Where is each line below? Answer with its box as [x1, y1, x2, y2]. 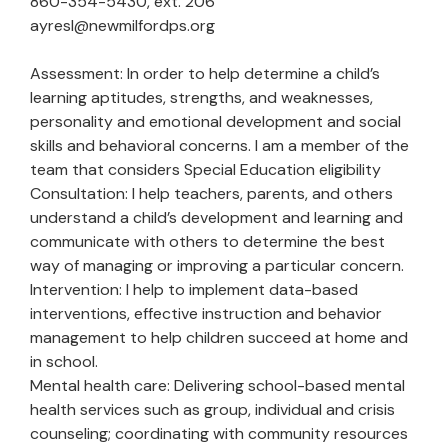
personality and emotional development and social [30, 111, 401, 132]
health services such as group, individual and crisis [30, 399, 395, 420]
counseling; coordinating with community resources [30, 423, 408, 444]
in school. [30, 351, 98, 372]
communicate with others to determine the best [30, 231, 385, 252]
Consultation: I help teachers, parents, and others [30, 183, 393, 204]
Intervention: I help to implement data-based [30, 279, 358, 300]
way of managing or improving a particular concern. [30, 255, 404, 276]
